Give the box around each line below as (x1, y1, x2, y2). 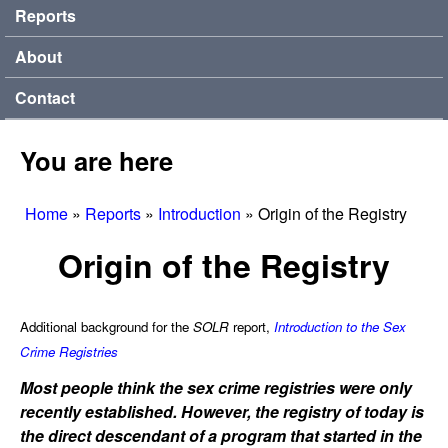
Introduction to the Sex (274, 316, 406, 336)
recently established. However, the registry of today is (20, 400, 424, 424)
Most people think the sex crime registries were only (20, 376, 412, 400)
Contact (15, 86, 75, 110)
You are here (20, 141, 173, 179)
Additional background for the (20, 316, 193, 336)
